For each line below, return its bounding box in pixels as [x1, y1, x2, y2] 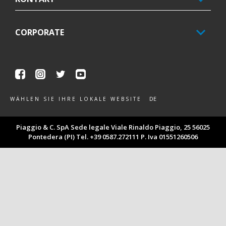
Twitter [66, 68, 96, 82]
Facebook [25, 68, 68, 82]
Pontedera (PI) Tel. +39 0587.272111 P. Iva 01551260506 [28, 132, 198, 142]
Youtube [86, 68, 123, 82]
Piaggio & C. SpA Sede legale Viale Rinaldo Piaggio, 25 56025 [16, 123, 210, 132]
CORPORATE [15, 26, 64, 38]
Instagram [45, 68, 91, 82]
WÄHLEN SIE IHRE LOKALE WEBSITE [10, 95, 142, 103]
